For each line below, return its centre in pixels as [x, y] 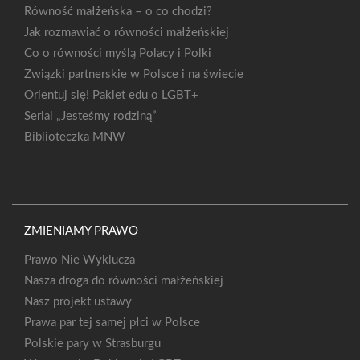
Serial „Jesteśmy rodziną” [90, 117]
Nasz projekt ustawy [78, 302]
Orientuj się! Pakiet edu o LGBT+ [111, 96]
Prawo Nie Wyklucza [80, 260]
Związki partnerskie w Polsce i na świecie [134, 75]
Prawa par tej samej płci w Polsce [112, 323]
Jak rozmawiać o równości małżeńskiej [127, 33]
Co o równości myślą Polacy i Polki [118, 54]
